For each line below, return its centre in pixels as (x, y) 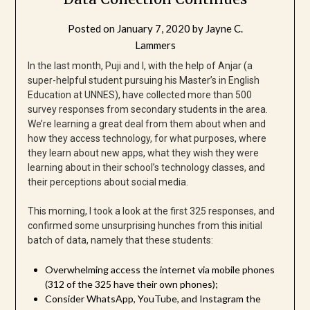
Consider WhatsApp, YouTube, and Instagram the (153, 299)
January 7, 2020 (153, 29)
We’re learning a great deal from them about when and (146, 124)
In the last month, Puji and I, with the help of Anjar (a (140, 66)
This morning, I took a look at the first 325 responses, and (151, 211)
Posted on (92, 29)
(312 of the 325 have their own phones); (131, 284)
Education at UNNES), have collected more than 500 (139, 95)
